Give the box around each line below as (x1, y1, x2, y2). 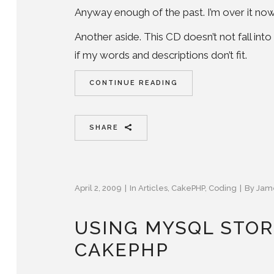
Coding (209, 183, 237, 193)
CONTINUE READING (89, 78, 178, 87)
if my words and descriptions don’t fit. (75, 48, 247, 61)
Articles (138, 183, 168, 193)
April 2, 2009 (75, 183, 122, 193)
